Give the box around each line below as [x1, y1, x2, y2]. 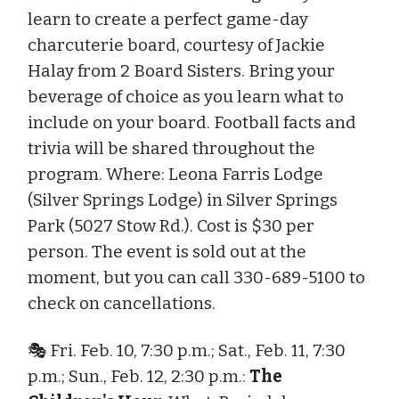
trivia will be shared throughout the [28, 137, 315, 159]
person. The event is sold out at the [28, 240, 306, 262]
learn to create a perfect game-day [28, 8, 308, 29]
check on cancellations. [28, 292, 216, 313]
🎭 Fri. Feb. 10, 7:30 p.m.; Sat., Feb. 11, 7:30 [28, 339, 346, 361]
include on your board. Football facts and [28, 111, 356, 133]
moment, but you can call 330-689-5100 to [28, 266, 365, 288]
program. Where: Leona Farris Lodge [28, 163, 323, 184]
